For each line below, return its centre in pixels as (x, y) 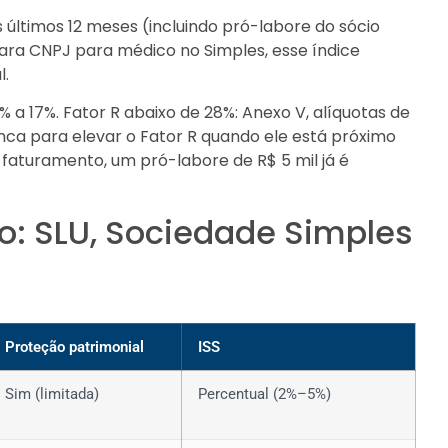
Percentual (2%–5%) (264, 394)
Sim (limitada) (52, 394)
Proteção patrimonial (74, 347)
